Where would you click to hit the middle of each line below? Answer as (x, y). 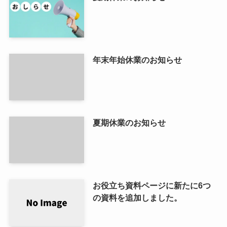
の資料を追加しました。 (137, 197)
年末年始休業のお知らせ (137, 60)
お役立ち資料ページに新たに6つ (152, 185)
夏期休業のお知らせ (129, 122)
